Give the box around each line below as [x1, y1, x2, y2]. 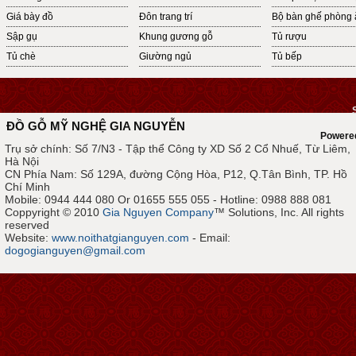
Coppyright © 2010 [5, 206, 103, 219]
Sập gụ [6, 31, 37, 42]
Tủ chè [6, 51, 36, 62]
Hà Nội [5, 155, 39, 168]
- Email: [189, 231, 230, 244]
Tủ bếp [272, 51, 302, 62]
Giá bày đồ [6, 11, 53, 22]
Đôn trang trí [139, 11, 192, 22]
